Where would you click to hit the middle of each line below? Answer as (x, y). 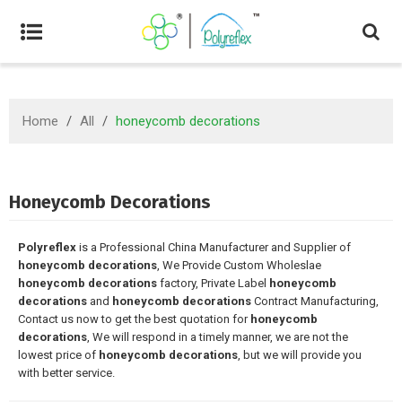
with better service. (66, 373)
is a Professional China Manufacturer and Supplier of (214, 247)
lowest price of (58, 355)
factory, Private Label (213, 283)
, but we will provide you (300, 355)
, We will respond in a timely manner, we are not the (218, 337)
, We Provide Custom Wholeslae (239, 265)
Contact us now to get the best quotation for (134, 319)
